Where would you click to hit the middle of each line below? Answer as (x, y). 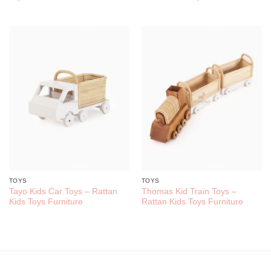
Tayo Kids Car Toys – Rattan (63, 191)
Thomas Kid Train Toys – (189, 191)
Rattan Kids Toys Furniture (192, 201)
